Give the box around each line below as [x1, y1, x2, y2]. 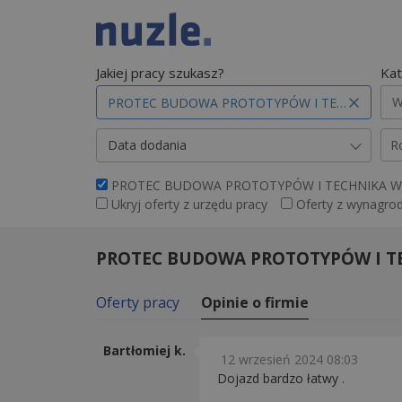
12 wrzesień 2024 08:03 [221, 351, 358, 368]
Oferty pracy [96, 293, 179, 312]
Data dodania [108, 136, 187, 153]
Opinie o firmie [201, 293, 309, 312]
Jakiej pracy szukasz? [96, 64, 224, 82]
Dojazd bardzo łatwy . [217, 370, 345, 387]
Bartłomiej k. [103, 342, 186, 359]
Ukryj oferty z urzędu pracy [111, 196, 267, 213]
